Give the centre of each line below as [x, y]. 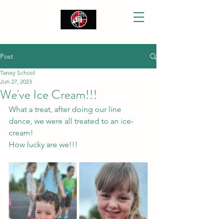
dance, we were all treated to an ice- [71, 121]
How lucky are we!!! [44, 144]
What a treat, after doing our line [66, 109]
